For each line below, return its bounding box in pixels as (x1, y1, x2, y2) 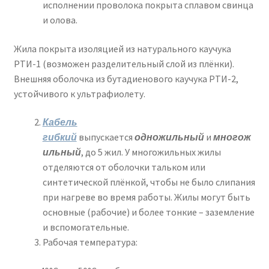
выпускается (76, 131, 134, 144)
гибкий (42, 131, 77, 144)
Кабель (42, 116, 77, 128)
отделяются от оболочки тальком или (42, 161, 205, 174)
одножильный (134, 131, 204, 144)
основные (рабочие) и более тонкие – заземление (42, 206, 255, 219)
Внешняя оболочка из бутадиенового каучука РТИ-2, (13, 72, 238, 85)
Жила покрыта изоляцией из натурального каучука (13, 42, 231, 55)
